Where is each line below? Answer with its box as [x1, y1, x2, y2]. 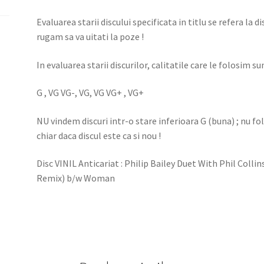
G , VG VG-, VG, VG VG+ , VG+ [37, 87, 144, 99]
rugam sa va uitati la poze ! [37, 30, 144, 42]
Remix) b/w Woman [37, 172, 115, 184]
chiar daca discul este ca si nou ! [37, 129, 161, 141]
